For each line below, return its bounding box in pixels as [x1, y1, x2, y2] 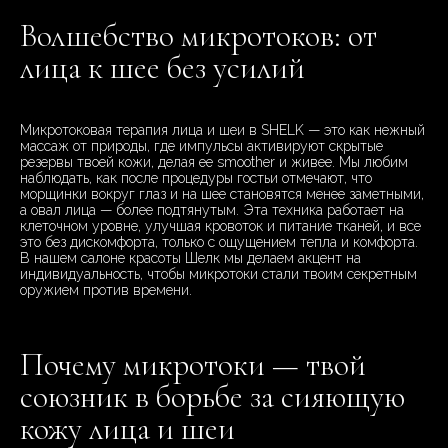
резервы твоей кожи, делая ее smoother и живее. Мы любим [20, 154, 408, 171]
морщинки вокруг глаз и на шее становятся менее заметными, [20, 186, 424, 203]
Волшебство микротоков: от [20, 16, 377, 56]
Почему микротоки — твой [20, 345, 366, 385]
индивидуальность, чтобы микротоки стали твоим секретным [20, 266, 417, 283]
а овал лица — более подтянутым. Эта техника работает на [20, 202, 404, 219]
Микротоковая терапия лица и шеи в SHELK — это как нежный [20, 122, 425, 139]
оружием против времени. [20, 282, 192, 299]
